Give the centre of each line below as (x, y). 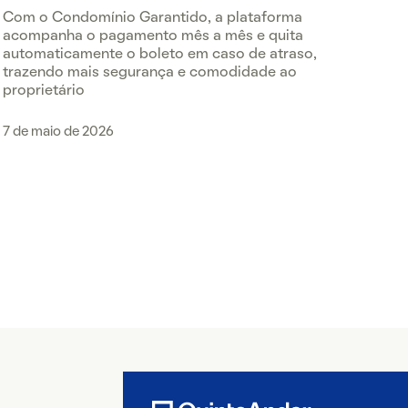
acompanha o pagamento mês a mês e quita (153, 36)
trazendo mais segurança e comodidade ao (149, 73)
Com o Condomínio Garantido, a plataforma (152, 18)
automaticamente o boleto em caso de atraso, (159, 55)
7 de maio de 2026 (58, 132)
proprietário (43, 91)
